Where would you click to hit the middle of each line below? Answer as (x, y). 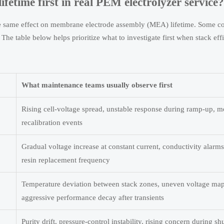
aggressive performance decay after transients (93, 198)
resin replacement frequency (66, 160)
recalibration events (52, 123)
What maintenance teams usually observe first (97, 85)
